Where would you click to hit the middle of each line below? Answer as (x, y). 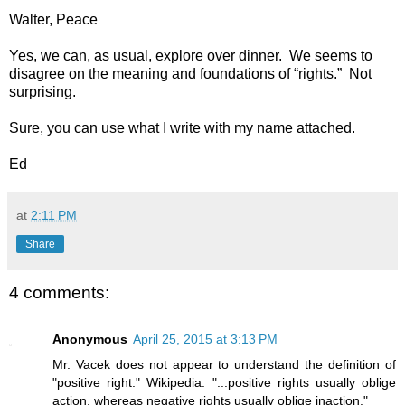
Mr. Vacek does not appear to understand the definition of (224, 365)
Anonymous (90, 339)
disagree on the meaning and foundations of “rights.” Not (190, 73)
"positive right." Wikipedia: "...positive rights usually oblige (224, 383)
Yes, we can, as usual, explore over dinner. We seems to (191, 55)
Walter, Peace (53, 19)
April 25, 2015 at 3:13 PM (205, 339)
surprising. (42, 91)
